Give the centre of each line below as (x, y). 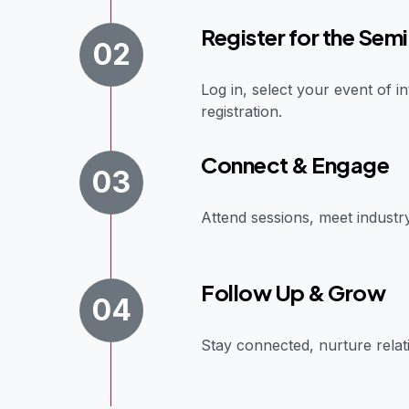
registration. (242, 111)
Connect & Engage (295, 164)
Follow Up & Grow (294, 292)
